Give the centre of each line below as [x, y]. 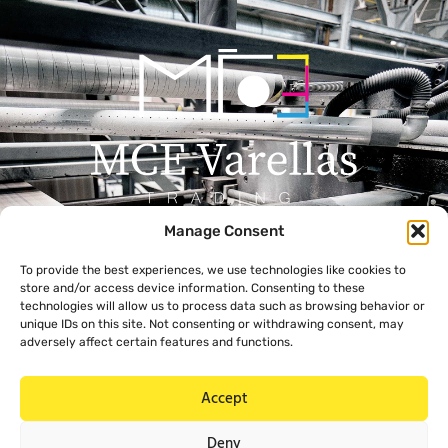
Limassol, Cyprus [284, 365]
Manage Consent [224, 230]
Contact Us [59, 369]
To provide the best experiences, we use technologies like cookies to [213, 270]
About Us [54, 311]
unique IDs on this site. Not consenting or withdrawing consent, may [212, 324]
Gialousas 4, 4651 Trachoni [317, 338]
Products [52, 340]
